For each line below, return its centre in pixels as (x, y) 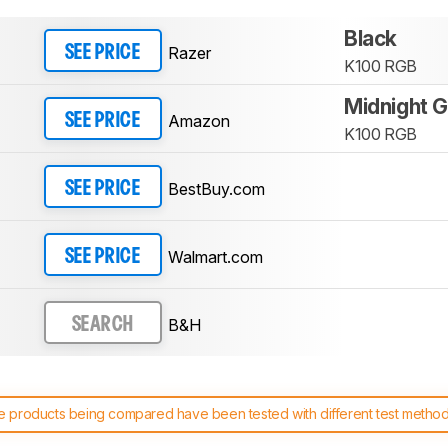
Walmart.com (215, 256)
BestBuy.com (216, 188)
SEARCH (102, 324)
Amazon (198, 120)
